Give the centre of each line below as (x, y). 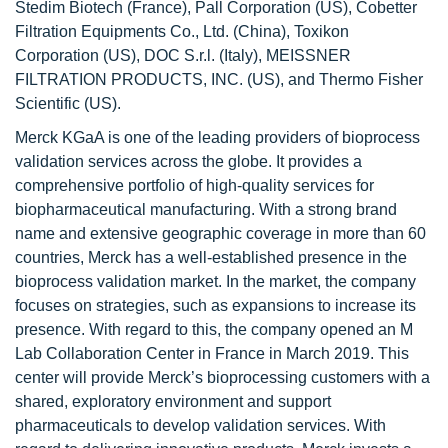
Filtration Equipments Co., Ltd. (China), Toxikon (182, 31)
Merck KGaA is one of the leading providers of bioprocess (217, 137)
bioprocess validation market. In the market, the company (215, 281)
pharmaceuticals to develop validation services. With (200, 425)
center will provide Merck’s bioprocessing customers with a (222, 377)
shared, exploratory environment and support (173, 401)
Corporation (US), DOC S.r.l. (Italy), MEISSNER (183, 55)
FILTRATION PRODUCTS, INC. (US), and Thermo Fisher (219, 79)
